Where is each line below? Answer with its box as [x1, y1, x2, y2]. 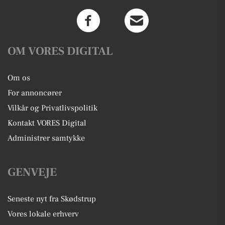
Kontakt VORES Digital [8, 118, 86, 128]
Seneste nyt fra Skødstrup [8, 193, 96, 204]
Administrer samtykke [8, 133, 85, 143]
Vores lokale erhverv [8, 208, 79, 219]
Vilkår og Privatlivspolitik [8, 102, 97, 113]
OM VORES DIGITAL [8, 43, 113, 59]
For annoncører [8, 87, 62, 98]
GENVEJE [8, 164, 57, 180]
